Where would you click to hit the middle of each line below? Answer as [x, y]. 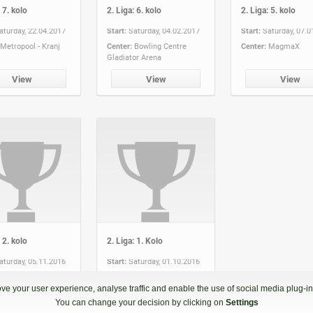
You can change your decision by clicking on [140, 303]
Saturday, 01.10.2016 [164, 261]
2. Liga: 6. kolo [134, 10]
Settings [242, 303]
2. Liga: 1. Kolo [135, 241]
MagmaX [284, 46]
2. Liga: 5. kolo [268, 10]
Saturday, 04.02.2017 [164, 31]
